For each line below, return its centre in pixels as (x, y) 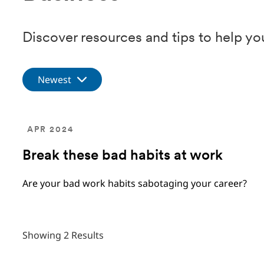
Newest (55, 80)
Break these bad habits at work (123, 156)
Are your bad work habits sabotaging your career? (136, 183)
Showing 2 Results (63, 235)
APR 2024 (50, 130)
